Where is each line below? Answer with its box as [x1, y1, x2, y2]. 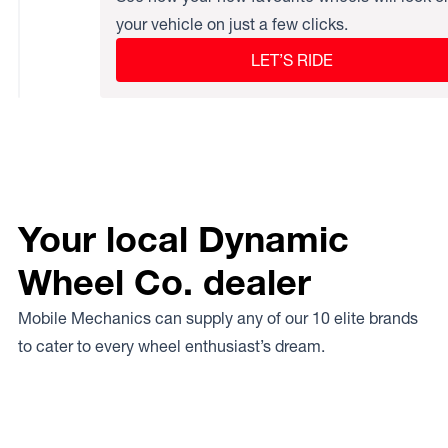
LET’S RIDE [251, 50, 333, 70]
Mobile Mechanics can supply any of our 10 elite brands [18, 308, 418, 328]
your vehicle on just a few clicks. [116, 14, 348, 34]
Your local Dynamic [18, 217, 349, 261]
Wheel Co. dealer [18, 260, 311, 304]
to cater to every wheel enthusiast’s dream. [18, 336, 325, 356]
